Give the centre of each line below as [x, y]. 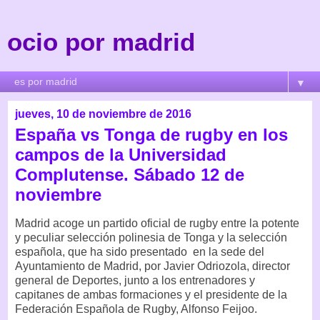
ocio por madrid [101, 42]
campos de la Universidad [121, 155]
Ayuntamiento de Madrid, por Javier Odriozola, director [152, 266]
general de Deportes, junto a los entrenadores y [135, 280]
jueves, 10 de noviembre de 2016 [103, 114]
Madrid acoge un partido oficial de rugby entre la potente [157, 223]
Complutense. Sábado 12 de [130, 175]
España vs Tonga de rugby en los [151, 135]
